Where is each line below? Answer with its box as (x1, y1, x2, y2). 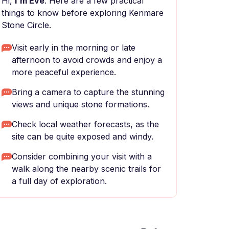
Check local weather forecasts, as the (12, 119, 159, 129)
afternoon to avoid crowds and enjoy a (12, 55, 162, 65)
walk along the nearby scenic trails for (12, 164, 161, 174)
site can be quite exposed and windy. (12, 131, 153, 142)
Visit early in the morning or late (12, 42, 135, 53)
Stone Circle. (2, 20, 51, 30)
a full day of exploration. (12, 176, 107, 186)
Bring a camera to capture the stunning (12, 87, 165, 97)
